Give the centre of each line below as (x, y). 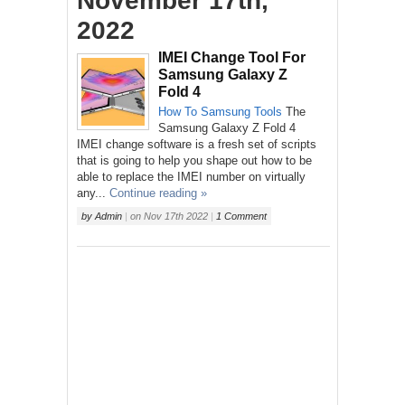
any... (91, 193)
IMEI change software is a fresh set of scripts (197, 144)
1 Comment (241, 216)
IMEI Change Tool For (232, 57)
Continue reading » (158, 193)
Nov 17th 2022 (176, 216)
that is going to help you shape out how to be (194, 160)
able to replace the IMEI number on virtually (191, 176)
